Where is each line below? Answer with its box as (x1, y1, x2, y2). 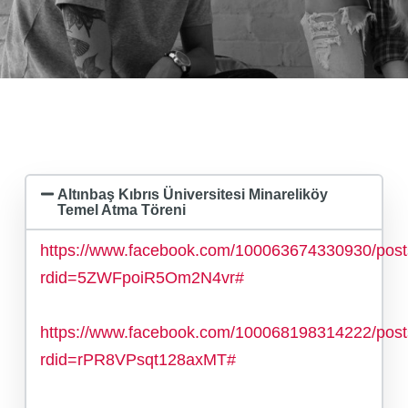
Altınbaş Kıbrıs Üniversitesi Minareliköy (57, 186, 329, 202)
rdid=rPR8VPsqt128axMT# (40, 350, 236, 369)
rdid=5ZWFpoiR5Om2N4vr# (40, 268, 244, 287)
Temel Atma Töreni (57, 201, 187, 218)
